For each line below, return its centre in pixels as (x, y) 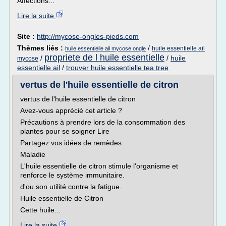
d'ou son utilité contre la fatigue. (71, 187)
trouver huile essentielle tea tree (117, 68)
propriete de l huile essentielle (104, 58)
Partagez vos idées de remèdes (71, 143)
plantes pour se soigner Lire (65, 131)
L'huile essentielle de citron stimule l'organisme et (99, 166)
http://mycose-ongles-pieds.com (88, 36)
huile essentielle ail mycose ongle (105, 48)
